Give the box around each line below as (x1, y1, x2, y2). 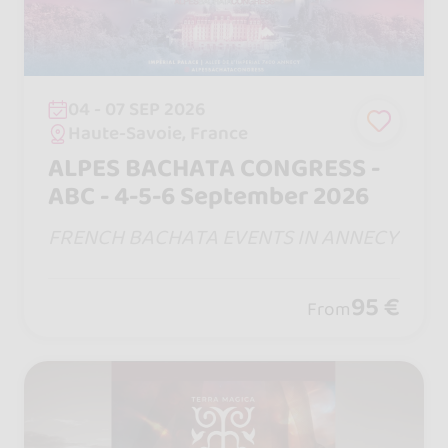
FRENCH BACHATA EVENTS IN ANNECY (47, 221, 398, 255)
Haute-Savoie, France (68, 118, 249, 149)
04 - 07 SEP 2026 (68, 93, 207, 124)
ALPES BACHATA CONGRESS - (47, 148, 380, 189)
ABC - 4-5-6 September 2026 (47, 176, 369, 217)
